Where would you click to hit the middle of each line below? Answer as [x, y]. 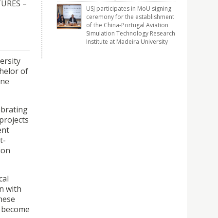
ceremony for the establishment [130, 17]
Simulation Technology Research [131, 33]
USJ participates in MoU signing [129, 9]
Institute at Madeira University [127, 42]
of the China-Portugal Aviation [127, 25]
